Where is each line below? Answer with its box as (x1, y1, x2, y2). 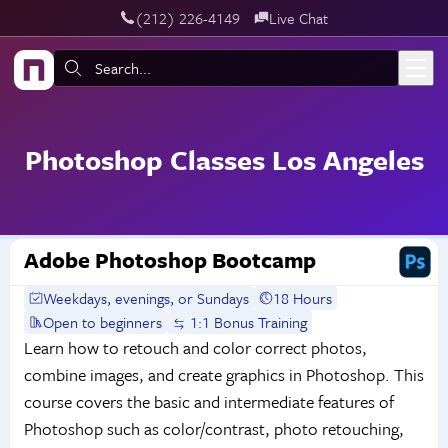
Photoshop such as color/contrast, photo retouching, (23, 416, 404, 442)
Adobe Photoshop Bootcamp (23, 244, 316, 276)
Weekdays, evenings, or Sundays (43, 287, 250, 310)
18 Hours (273, 287, 333, 310)
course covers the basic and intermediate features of (23, 389, 394, 415)
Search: (54, 57, 103, 80)
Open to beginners (43, 311, 163, 334)
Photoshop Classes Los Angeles (24, 140, 424, 180)
